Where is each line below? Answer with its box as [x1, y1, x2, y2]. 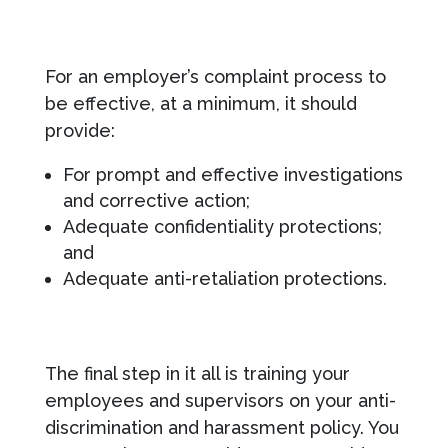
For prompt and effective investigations [62, 163, 403, 185]
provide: [44, 119, 115, 141]
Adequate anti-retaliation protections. [62, 267, 387, 289]
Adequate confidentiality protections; [62, 215, 382, 237]
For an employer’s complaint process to [44, 65, 386, 87]
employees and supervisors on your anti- [44, 389, 396, 411]
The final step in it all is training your [44, 362, 350, 384]
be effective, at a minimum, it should [44, 92, 357, 114]
